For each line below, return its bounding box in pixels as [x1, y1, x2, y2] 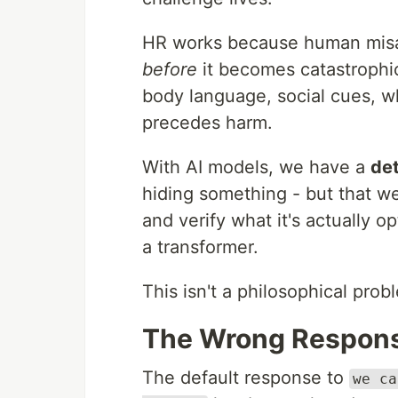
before [142, 59, 197, 80]
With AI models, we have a [142, 156, 370, 178]
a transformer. [142, 236, 259, 258]
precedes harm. [142, 112, 273, 133]
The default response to [142, 367, 349, 388]
